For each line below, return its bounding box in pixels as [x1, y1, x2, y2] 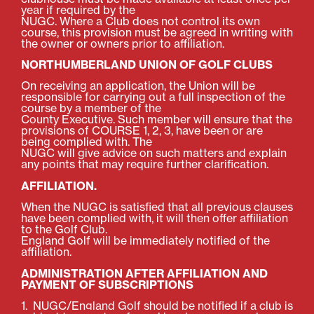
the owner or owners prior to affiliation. [21, 36, 224, 50]
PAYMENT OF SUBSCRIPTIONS [21, 277, 193, 292]
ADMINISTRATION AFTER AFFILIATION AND [21, 266, 268, 280]
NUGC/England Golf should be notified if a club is [33, 298, 293, 313]
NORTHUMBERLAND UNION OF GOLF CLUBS [21, 57, 273, 71]
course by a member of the [21, 101, 161, 116]
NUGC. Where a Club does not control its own [21, 13, 260, 28]
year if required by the [21, 2, 135, 17]
